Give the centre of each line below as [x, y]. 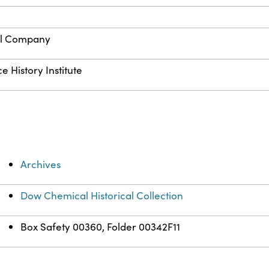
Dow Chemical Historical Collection [102, 196]
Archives [41, 165]
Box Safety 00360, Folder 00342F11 [101, 227]
